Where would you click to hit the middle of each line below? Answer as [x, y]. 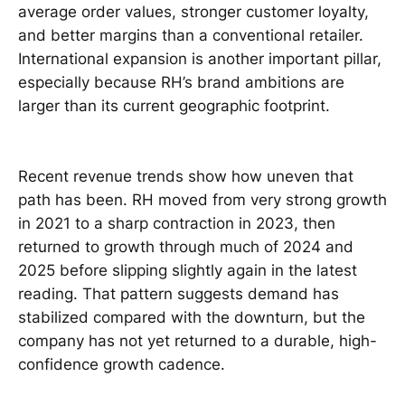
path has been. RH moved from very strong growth [202, 200]
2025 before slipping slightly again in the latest [188, 271]
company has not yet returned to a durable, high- [198, 341]
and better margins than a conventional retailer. [191, 35]
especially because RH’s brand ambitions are [181, 82]
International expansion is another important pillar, [200, 58]
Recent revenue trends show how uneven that [186, 177]
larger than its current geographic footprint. [174, 105]
